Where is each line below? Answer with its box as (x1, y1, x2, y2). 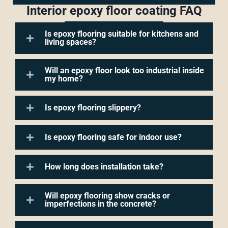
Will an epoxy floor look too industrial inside (45, 65, 204, 75)
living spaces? (45, 37, 96, 47)
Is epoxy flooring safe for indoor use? (45, 132, 182, 142)
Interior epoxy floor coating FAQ (26, 3, 202, 18)
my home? (45, 73, 83, 83)
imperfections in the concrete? (45, 198, 156, 209)
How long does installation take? (45, 161, 163, 172)
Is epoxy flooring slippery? (45, 102, 141, 112)
